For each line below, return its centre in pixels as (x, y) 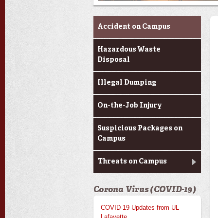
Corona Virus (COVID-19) (145, 189)
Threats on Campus (132, 162)
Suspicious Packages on (140, 128)
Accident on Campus (134, 27)
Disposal (114, 60)
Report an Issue (125, 22)
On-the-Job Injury (130, 106)
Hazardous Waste (129, 50)
